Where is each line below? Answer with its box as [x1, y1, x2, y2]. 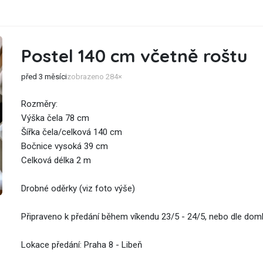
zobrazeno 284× [67, 72, 122, 81]
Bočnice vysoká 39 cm [21, 141, 108, 151]
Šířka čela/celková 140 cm [21, 127, 122, 137]
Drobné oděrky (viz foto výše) [21, 183, 135, 194]
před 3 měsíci [21, 72, 67, 81]
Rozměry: [21, 99, 58, 109]
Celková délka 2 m [21, 155, 91, 166]
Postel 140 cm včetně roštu [21, 45, 248, 67]
